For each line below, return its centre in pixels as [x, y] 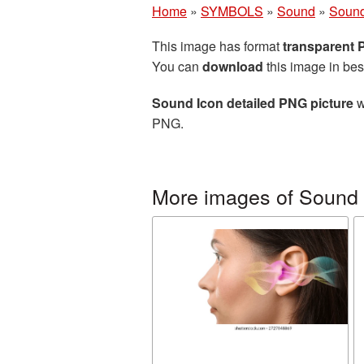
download [233, 66]
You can [177, 66]
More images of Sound [255, 196]
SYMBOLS [232, 11]
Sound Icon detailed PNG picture [253, 103]
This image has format [217, 46]
